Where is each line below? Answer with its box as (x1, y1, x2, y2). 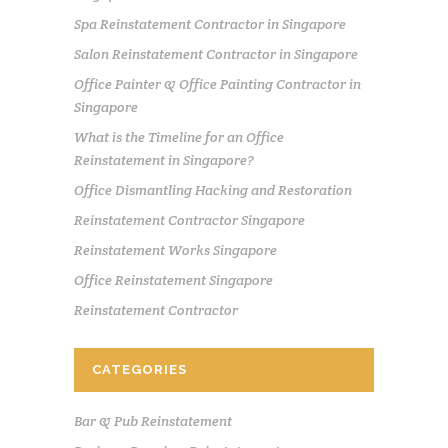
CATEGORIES (92, 361, 187, 377)
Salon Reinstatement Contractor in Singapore (74, 44, 358, 63)
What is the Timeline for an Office (74, 127, 284, 146)
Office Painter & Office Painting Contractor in (74, 74, 361, 93)
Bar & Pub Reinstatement (74, 411, 232, 430)
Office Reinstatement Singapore (74, 270, 273, 289)
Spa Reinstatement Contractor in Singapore (74, 14, 346, 33)
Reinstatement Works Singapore (74, 240, 277, 259)
